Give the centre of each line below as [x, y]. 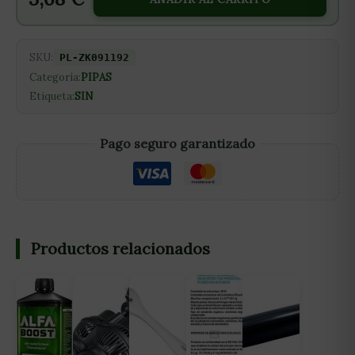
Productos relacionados [120, 249]
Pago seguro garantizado [177, 144]
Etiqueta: [52, 96]
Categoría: [55, 77]
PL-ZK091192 [94, 57]
